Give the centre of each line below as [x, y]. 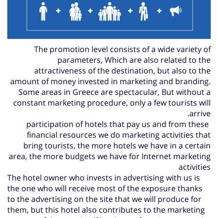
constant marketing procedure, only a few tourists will [112, 102]
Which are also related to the [158, 60]
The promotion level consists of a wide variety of [122, 49]
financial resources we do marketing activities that [119, 135]
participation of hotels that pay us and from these [118, 124]
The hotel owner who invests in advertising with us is [104, 177]
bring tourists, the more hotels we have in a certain [117, 145]
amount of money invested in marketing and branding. [110, 81]
